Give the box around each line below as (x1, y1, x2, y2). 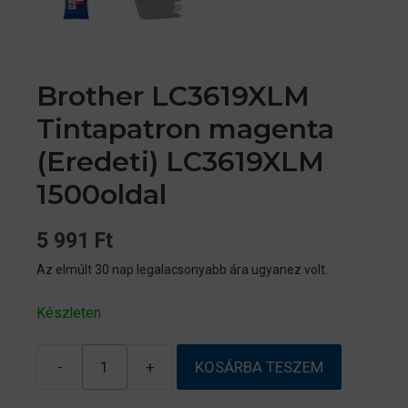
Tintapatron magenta (36, 111, 334, 146)
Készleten (36, 304, 101, 322)
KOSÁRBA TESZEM (195, 357, 323, 376)
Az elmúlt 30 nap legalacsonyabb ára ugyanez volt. (36, 261, 328, 277)
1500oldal (36, 177, 167, 211)
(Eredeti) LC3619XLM (36, 144, 324, 178)
